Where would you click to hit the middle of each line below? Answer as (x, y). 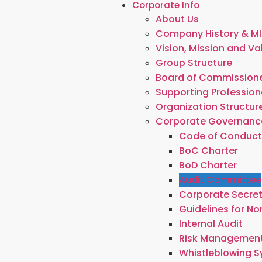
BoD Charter (208, 165)
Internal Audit (211, 224)
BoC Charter (209, 151)
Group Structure (194, 63)
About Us (177, 19)
